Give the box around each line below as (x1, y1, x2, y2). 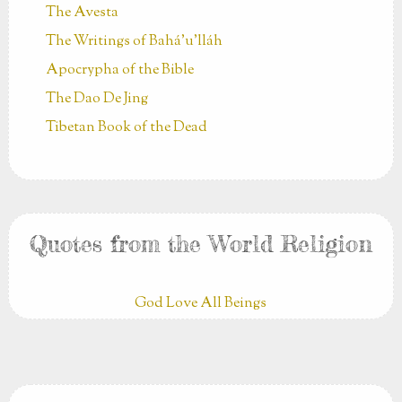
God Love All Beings (135, 293, 267, 315)
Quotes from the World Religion (29, 230, 372, 258)
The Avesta (45, 3, 118, 24)
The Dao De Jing (45, 89, 148, 110)
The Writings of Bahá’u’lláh (45, 31, 223, 53)
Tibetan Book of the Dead (45, 118, 207, 139)
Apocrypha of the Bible (45, 60, 194, 82)
